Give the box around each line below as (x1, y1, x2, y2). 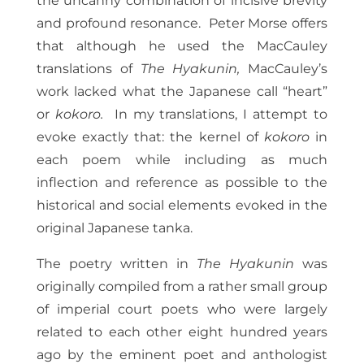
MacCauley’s (248, 61, 328, 77)
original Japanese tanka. (36, 220, 193, 236)
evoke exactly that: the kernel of (36, 129, 264, 145)
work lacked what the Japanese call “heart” (36, 84, 328, 100)
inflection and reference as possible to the (36, 175, 328, 191)
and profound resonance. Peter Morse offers (36, 15, 328, 32)
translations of (36, 61, 141, 77)
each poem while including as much (36, 152, 328, 168)
